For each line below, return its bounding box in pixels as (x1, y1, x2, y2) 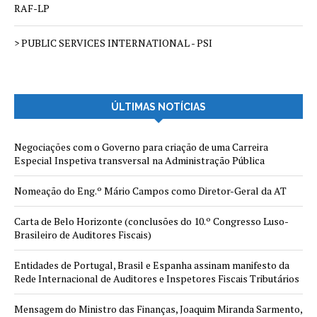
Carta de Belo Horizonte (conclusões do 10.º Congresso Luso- (14, 214, 289, 228)
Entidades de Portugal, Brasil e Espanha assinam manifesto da (14, 258, 289, 272)
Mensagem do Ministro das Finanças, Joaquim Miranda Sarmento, (14, 302, 302, 316)
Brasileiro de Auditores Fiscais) (14, 228, 151, 241)
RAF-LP (14, 1, 50, 15)
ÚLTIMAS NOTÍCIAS (111, 101, 206, 113)
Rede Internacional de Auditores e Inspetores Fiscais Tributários (14, 272, 299, 285)
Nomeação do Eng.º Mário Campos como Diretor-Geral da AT (14, 184, 287, 197)
